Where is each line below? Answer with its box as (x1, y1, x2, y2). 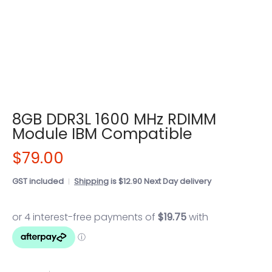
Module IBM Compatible (12, 123, 192, 144)
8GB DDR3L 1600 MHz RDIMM (12, 109, 216, 130)
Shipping (74, 176, 109, 186)
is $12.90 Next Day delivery (109, 176, 211, 186)
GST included (12, 176, 64, 186)
